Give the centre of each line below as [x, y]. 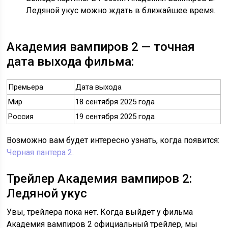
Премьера [26, 87]
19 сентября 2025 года [115, 117]
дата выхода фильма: [70, 62]
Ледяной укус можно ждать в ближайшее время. [121, 11]
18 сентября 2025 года [115, 102]
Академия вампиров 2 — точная [101, 47]
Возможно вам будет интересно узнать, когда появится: [113, 140]
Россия [21, 117]
